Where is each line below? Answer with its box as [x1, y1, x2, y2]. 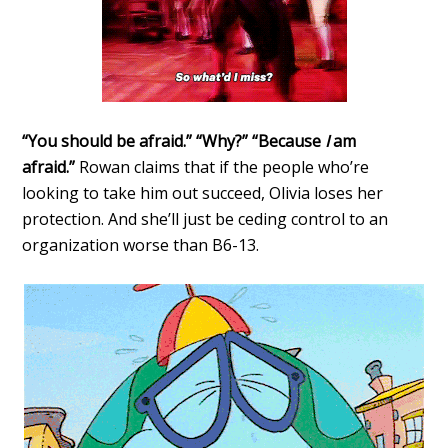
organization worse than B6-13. [22, 233, 260, 256]
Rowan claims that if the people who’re [79, 155, 370, 178]
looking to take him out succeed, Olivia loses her [22, 181, 384, 204]
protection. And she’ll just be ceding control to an [22, 207, 389, 230]
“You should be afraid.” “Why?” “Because [22, 129, 326, 152]
